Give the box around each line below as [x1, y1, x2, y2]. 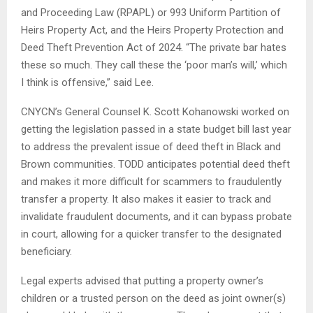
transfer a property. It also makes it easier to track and [21, 192, 271, 205]
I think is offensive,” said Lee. [21, 75, 154, 89]
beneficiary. [21, 245, 72, 258]
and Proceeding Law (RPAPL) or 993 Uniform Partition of [21, 6, 281, 19]
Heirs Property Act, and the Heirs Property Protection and [21, 23, 284, 36]
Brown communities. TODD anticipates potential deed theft [21, 157, 290, 170]
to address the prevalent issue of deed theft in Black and [21, 140, 281, 153]
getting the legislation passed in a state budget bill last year [21, 122, 291, 136]
